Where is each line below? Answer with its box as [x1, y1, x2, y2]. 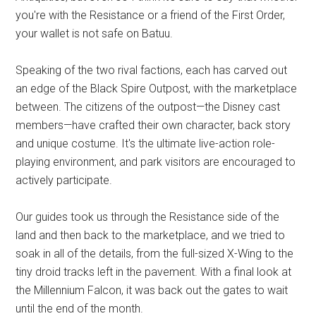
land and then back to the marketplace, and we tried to [16, 229, 286, 243]
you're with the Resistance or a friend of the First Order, [16, 8, 286, 23]
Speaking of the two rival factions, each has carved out [16, 63, 288, 78]
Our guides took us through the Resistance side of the [16, 210, 280, 224]
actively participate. [16, 174, 113, 188]
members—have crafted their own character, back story [16, 119, 291, 133]
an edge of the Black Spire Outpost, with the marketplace [16, 82, 298, 96]
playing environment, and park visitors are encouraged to [16, 155, 296, 169]
